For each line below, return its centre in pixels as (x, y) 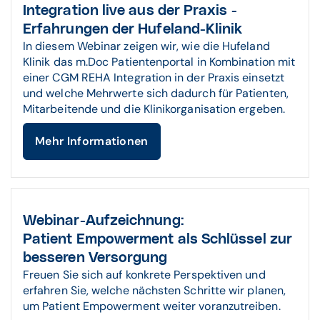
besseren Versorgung (95, 258)
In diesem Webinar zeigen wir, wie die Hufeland (146, 46)
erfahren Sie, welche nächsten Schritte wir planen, (154, 291)
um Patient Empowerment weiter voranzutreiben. (152, 306)
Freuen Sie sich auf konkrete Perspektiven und (144, 275)
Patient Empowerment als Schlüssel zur (157, 240)
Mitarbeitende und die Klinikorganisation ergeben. (154, 109)
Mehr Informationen (92, 141)
